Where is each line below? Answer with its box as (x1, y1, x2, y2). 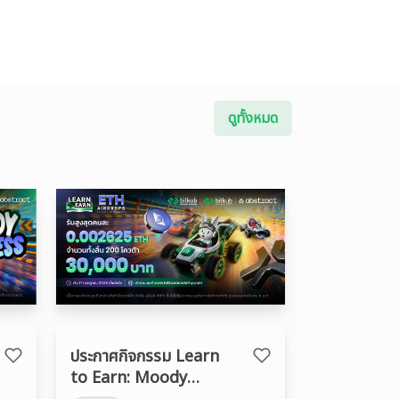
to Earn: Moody (69, 366, 187, 390)
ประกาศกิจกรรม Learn (69, 345, 219, 369)
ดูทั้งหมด (228, 108, 278, 129)
